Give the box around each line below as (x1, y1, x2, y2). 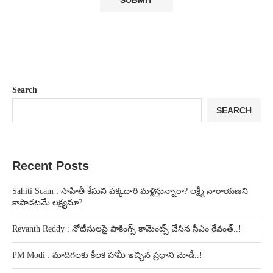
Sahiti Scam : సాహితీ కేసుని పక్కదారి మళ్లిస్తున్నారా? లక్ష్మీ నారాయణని (12, 186, 248, 196)
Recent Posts (12, 158, 89, 172)
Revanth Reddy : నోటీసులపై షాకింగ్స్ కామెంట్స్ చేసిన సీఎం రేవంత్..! (12, 224, 241, 233)
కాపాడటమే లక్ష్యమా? (12, 197, 82, 207)
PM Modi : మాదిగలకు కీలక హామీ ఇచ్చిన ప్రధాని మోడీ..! (12, 250, 202, 260)
